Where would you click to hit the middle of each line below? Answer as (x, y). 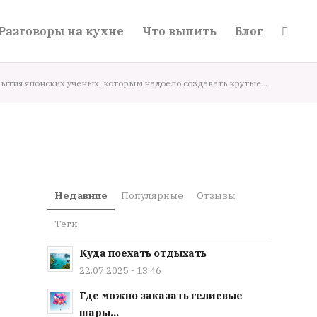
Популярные (152, 195)
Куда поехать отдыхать (143, 253)
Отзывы (216, 195)
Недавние (81, 195)
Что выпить (180, 31)
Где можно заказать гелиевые (161, 295)
